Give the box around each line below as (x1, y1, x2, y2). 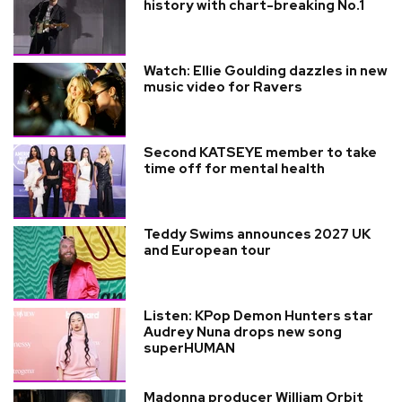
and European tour (144, 240, 271, 259)
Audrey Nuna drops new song (144, 322, 342, 341)
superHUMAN (144, 338, 235, 357)
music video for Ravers (144, 77, 302, 96)
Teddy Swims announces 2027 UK (144, 224, 371, 243)
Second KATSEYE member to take (144, 143, 377, 162)
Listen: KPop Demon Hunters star (144, 306, 373, 325)
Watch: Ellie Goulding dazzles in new (144, 61, 388, 80)
